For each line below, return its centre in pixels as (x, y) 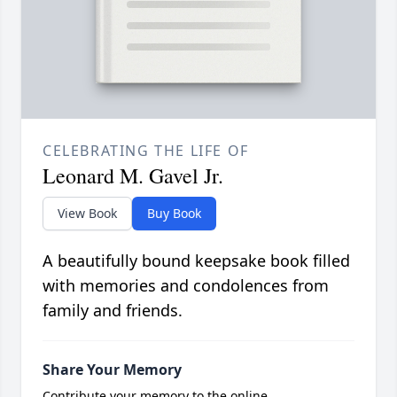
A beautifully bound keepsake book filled (196, 261)
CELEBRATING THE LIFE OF (146, 151)
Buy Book (174, 214)
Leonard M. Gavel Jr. (133, 176)
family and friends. (113, 311)
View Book (87, 214)
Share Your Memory (112, 370)
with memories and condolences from (186, 286)
